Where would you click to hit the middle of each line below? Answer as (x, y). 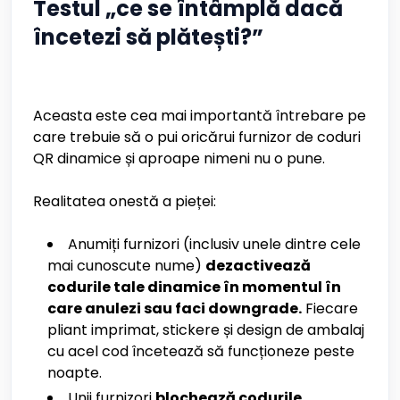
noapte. (75, 373)
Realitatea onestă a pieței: (125, 201)
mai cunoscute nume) (126, 266)
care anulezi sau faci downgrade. (175, 308)
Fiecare (330, 308)
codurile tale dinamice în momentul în (194, 287)
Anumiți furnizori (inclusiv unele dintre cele (214, 244)
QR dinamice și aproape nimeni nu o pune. (179, 158)
